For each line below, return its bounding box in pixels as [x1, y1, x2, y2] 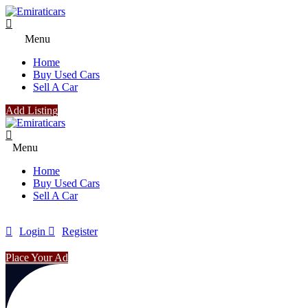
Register [62, 225, 98, 237]
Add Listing [5, 104, 58, 116]
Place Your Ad [5, 252, 68, 263]
